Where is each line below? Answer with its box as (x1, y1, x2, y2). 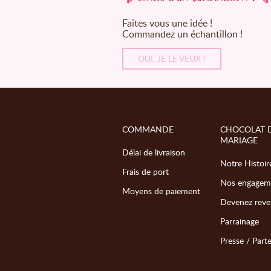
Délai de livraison (122, 146, 185, 158)
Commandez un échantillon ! (122, 27, 243, 41)
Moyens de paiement (122, 184, 200, 197)
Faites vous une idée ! (122, 16, 212, 30)
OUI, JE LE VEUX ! (138, 52, 206, 64)
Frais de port (122, 165, 169, 177)
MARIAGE (220, 134, 258, 146)
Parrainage (220, 215, 259, 227)
